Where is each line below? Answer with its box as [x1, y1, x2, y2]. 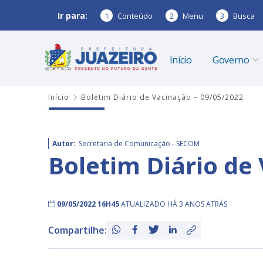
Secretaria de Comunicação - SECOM [79, 139, 200, 149]
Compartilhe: [48, 224, 107, 237]
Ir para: [58, 9, 87, 21]
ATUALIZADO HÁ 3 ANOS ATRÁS [121, 199, 227, 209]
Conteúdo [117, 10, 153, 21]
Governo [212, 53, 249, 66]
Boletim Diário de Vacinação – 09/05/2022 [81, 92, 244, 102]
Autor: [52, 139, 76, 149]
